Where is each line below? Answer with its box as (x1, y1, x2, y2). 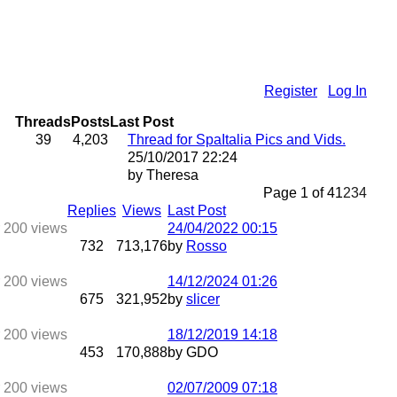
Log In (328, 83, 367, 98)
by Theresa (128, 167, 198, 183)
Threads (15, 114, 71, 129)
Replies (67, 203, 116, 218)
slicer (186, 292, 220, 307)
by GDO (167, 345, 218, 360)
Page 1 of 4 (263, 185, 335, 200)
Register (264, 83, 317, 98)
